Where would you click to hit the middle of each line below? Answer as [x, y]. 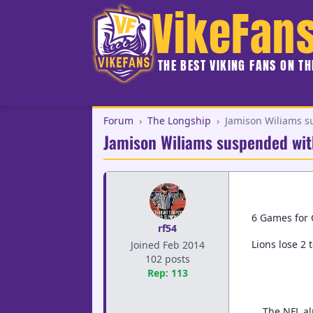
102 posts [167, 259]
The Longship [179, 120]
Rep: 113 [167, 272]
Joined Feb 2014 [167, 245]
